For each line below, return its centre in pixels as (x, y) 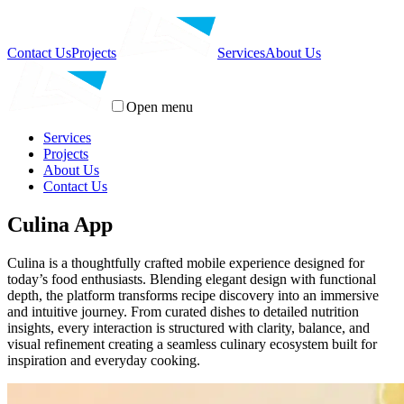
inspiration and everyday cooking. (104, 360)
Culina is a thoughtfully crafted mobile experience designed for (186, 262)
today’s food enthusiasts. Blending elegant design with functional (192, 279)
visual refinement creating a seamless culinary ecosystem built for (192, 344)
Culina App (60, 224)
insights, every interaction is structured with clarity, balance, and (188, 327)
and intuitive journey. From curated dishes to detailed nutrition (183, 311)
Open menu (160, 107)
